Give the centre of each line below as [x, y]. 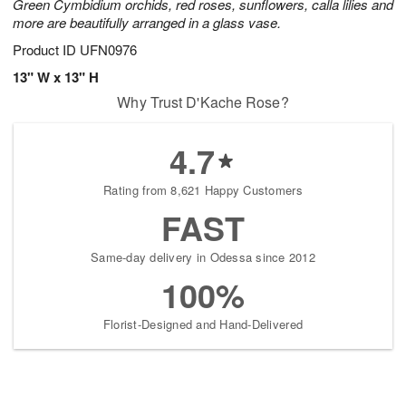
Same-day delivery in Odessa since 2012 [203, 257]
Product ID [46, 50]
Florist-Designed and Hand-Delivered [203, 324]
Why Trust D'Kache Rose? [203, 102]
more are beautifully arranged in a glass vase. [147, 23]
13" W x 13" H [56, 77]
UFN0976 [108, 50]
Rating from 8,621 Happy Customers [203, 190]
